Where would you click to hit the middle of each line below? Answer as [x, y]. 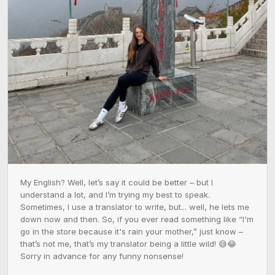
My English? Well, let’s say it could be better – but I [117, 182]
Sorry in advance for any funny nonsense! [102, 256]
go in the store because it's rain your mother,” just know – [132, 231]
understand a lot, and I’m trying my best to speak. [115, 194]
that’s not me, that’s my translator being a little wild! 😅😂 [128, 243]
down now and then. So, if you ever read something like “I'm [137, 219]
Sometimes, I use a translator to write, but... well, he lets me [135, 207]
